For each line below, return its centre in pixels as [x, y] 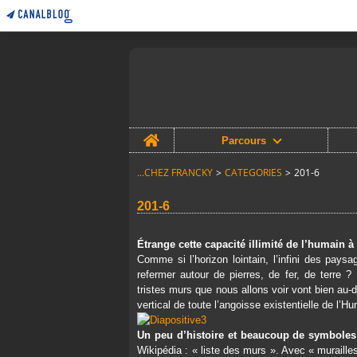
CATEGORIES [253, 173]
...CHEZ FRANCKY [175, 173]
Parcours [243, 140]
